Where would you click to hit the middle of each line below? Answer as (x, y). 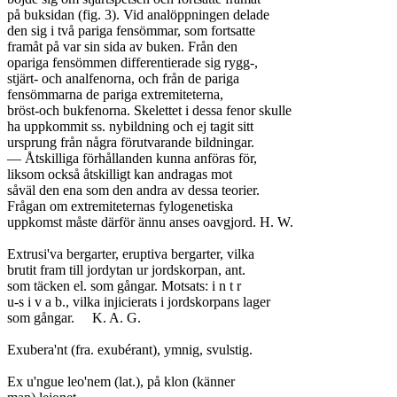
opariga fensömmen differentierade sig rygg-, (132, 62)
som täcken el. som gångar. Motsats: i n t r (124, 286)
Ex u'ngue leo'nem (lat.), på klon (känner (121, 381)
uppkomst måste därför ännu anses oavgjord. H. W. (150, 222)
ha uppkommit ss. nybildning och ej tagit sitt (130, 126)
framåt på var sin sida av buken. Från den (122, 47)
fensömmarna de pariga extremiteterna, (115, 94)
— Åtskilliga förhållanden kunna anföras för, (132, 158)
